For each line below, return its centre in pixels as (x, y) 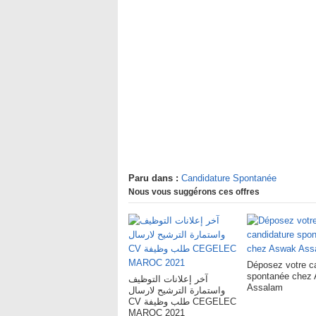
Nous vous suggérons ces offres (194, 192)
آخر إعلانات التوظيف (168, 279)
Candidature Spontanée (229, 178)
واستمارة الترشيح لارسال (177, 290)
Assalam (265, 287)
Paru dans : (153, 178)
